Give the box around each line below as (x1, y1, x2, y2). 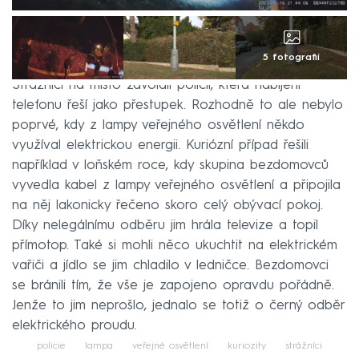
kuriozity (228, 341, 266, 352)
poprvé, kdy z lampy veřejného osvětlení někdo (12, 119, 305, 133)
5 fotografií (262, 52, 320, 63)
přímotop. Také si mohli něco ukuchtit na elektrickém (12, 239, 337, 253)
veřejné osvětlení (132, 341, 208, 352)
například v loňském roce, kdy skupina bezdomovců (12, 159, 329, 173)
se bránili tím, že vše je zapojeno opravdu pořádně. (12, 279, 334, 293)
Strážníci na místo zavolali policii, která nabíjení (12, 79, 301, 93)
